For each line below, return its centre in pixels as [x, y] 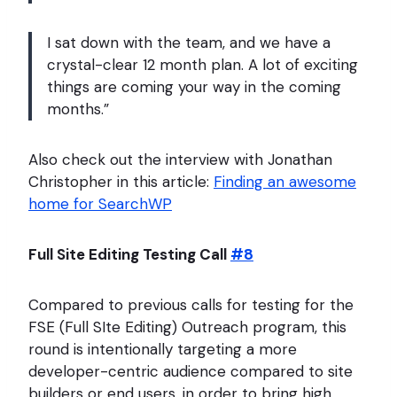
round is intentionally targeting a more [163, 349]
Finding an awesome [285, 181]
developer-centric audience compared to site [191, 371]
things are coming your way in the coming [194, 86]
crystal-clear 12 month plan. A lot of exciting [202, 64]
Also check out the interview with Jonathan [180, 159]
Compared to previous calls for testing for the [191, 304]
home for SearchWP [100, 203]
